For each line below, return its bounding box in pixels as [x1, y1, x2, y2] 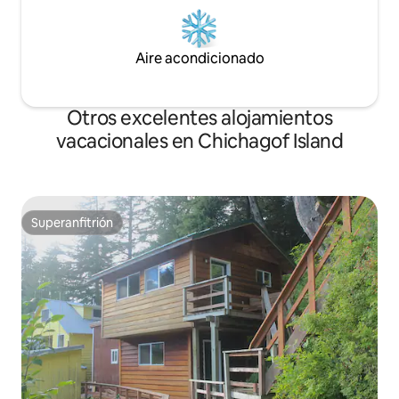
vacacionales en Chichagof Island [55, 128, 344, 154]
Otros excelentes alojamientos [66, 105, 333, 131]
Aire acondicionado [134, 49, 265, 68]
